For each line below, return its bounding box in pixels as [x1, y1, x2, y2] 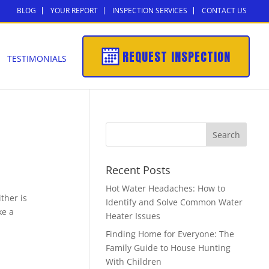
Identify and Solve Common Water [105, 196, 243, 208]
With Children [105, 256, 162, 267]
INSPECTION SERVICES [112, 5, 187, 16]
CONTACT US [202, 5, 247, 16]
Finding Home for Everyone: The [105, 228, 234, 240]
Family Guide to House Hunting [105, 242, 231, 253]
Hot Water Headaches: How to [105, 183, 225, 194]
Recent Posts [105, 163, 171, 177]
